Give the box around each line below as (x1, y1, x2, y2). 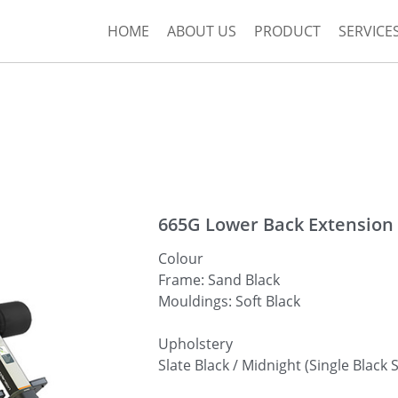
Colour (158, 249, 203, 268)
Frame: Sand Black (158, 270, 280, 290)
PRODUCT (254, 21, 321, 41)
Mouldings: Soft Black (158, 291, 300, 311)
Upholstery (158, 334, 233, 354)
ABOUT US (167, 21, 236, 41)
